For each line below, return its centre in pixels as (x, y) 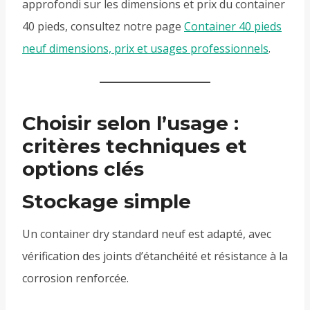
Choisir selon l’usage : (130, 124)
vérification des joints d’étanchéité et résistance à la (155, 256)
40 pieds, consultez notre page (103, 27)
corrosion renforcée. (75, 279)
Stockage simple (107, 202)
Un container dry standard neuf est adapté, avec (147, 234)
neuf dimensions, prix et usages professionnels (145, 49)
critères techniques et (135, 146)
